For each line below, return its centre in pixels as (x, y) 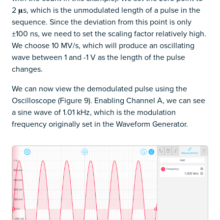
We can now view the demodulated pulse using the (99, 89)
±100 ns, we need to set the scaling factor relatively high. (109, 34)
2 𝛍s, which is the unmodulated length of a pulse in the (106, 10)
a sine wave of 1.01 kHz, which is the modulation (94, 112)
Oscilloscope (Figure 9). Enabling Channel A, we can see (109, 100)
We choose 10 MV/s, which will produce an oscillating (103, 45)
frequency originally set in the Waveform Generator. (100, 124)
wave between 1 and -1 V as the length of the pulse (98, 57)
